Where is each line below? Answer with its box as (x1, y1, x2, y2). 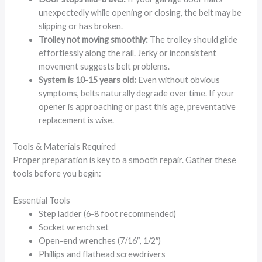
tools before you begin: (13, 168, 102, 178)
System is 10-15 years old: (39, 74, 139, 85)
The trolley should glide (150, 34, 238, 44)
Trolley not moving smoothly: (39, 34, 150, 44)
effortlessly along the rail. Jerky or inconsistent (39, 47, 217, 58)
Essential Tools (13, 195, 71, 206)
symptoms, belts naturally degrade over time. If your (39, 88, 235, 98)
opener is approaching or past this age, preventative (39, 101, 236, 112)
